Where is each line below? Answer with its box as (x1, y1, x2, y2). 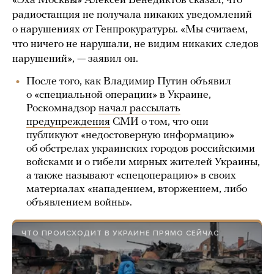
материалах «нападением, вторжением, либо (26, 183, 247, 195)
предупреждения (26, 116, 110, 128)
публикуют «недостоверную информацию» (26, 130, 234, 141)
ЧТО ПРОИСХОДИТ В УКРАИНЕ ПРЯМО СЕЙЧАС (21, 229, 219, 237)
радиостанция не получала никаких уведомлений (12, 9, 252, 21)
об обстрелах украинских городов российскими (26, 143, 255, 155)
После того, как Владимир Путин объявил (26, 76, 231, 87)
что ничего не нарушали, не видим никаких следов (12, 39, 259, 50)
